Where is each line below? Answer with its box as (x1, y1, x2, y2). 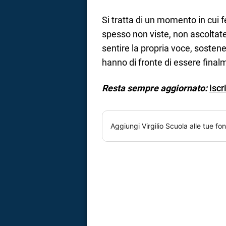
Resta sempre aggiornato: (102, 82, 207, 93)
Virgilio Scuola (142, 121, 188, 130)
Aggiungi (110, 121, 142, 130)
